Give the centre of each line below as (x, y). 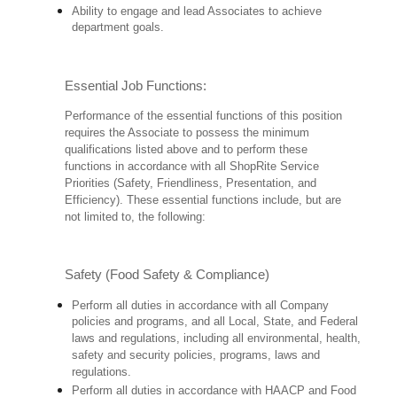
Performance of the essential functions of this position (204, 116)
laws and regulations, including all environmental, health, (217, 339)
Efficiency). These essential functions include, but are (203, 200)
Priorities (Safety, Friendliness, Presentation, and (191, 183)
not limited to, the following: (136, 217)
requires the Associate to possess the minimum (187, 133)
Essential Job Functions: (136, 86)
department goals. (118, 28)
